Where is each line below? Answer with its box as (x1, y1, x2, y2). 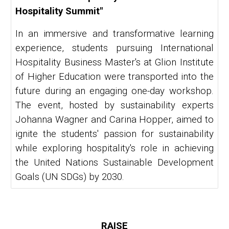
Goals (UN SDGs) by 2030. (15, 171, 125, 182)
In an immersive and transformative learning (15, 28, 214, 39)
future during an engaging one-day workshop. (15, 85, 214, 97)
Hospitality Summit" (15, 6, 103, 17)
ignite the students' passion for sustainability (15, 128, 214, 140)
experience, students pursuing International (15, 42, 214, 54)
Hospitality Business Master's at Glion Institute (15, 57, 214, 68)
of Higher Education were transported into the (15, 71, 214, 82)
